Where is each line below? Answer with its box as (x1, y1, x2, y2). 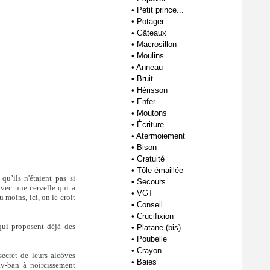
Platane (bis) (137, 223, 181, 232)
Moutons (137, 108, 167, 118)
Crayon (137, 246, 162, 255)
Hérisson (137, 86, 168, 95)
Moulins (137, 51, 164, 60)
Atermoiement (136, 131, 185, 140)
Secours (137, 177, 166, 186)
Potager (137, 17, 164, 26)
